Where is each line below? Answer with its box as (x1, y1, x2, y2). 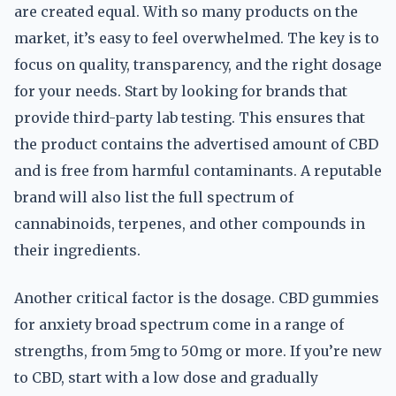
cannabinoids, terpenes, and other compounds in (14, 215, 365, 232)
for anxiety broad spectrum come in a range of (14, 316, 344, 333)
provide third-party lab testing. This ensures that (14, 109, 365, 126)
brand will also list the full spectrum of (14, 188, 293, 206)
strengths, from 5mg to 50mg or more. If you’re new (14, 342, 382, 360)
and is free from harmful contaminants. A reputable (14, 162, 382, 179)
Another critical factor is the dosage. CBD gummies (14, 289, 379, 307)
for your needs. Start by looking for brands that (14, 82, 347, 100)
